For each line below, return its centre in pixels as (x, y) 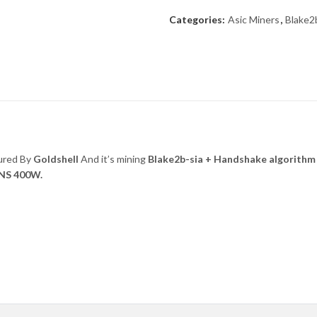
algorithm (291, 159)
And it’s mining (113, 159)
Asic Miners (254, 19)
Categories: (198, 19)
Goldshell (56, 159)
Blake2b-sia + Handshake (207, 159)
